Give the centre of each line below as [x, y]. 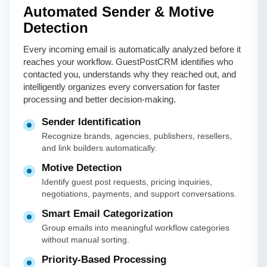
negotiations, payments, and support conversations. [139, 194]
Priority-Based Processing [104, 260]
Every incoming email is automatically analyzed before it [132, 49]
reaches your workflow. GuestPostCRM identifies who [128, 62]
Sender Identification [91, 122]
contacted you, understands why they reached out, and [130, 74]
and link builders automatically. [99, 148]
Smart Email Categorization [107, 214]
